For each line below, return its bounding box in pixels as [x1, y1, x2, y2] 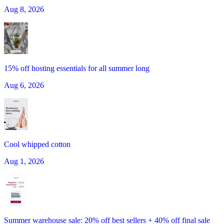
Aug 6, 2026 [4, 81, 44, 90]
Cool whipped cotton [4, 140, 70, 149]
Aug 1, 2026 [4, 157, 44, 166]
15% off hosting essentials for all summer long [4, 64, 149, 73]
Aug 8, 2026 [4, 5, 44, 14]
